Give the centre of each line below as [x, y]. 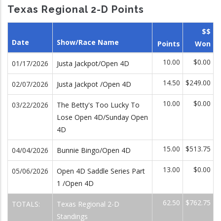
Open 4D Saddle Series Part [101, 171]
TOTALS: [27, 204]
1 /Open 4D [75, 183]
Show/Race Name [88, 42]
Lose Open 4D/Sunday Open [102, 117]
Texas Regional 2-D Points [76, 9]
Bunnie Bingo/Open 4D [94, 150]
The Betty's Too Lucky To [98, 105]
